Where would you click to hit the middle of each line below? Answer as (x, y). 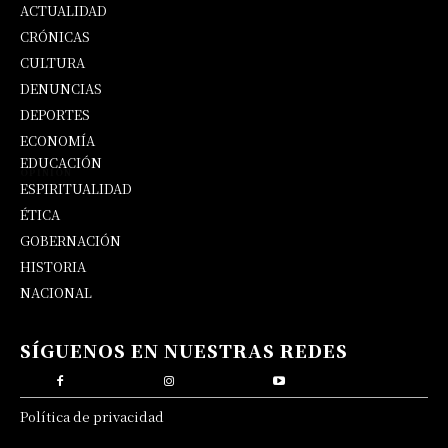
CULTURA (52, 62)
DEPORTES (55, 114)
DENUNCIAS (61, 88)
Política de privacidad (92, 416)
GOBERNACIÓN (70, 240)
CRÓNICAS (55, 36)
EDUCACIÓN (61, 162)
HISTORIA (53, 266)
